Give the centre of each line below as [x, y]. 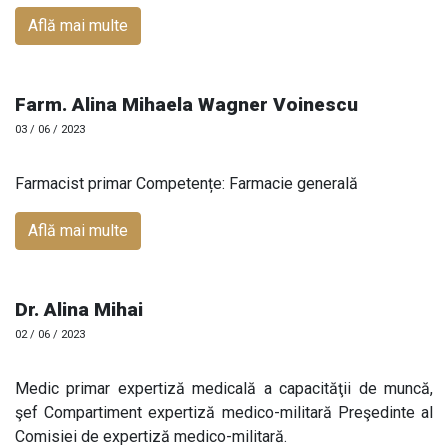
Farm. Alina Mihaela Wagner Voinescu [186, 104]
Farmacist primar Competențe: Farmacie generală [186, 183]
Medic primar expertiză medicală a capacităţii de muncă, [224, 388]
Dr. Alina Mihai [79, 309]
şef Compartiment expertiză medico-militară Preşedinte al [224, 412]
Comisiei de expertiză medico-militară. [151, 436]
